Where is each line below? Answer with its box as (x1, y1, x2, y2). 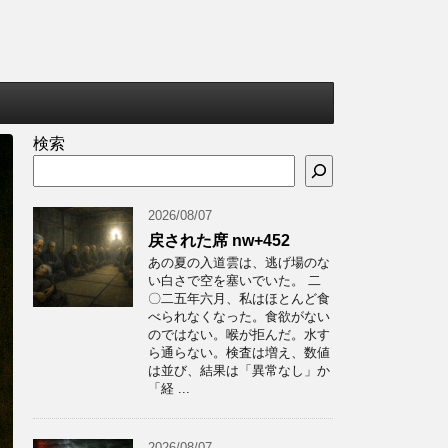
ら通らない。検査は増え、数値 (148, 345, 330, 360)
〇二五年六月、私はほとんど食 (148, 291, 330, 306)
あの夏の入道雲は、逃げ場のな (148, 255, 330, 270)
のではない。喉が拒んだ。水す (148, 327, 330, 342)
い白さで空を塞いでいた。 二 (148, 273, 321, 288)
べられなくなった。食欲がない (148, 309, 330, 324)
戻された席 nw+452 (148, 232, 290, 249)
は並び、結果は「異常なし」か (148, 363, 330, 378)
